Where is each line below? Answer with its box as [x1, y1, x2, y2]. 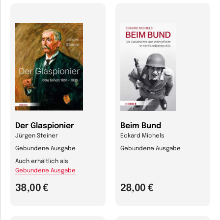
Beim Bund [120, 122, 161, 131]
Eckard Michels [120, 133, 165, 139]
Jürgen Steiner [15, 133, 58, 139]
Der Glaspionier [15, 122, 74, 131]
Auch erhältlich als [15, 159, 68, 165]
